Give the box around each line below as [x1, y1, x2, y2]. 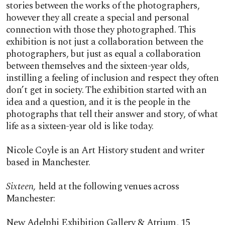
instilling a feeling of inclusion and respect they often [6, 71, 219, 85]
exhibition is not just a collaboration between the [6, 35, 203, 49]
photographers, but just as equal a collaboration [6, 47, 201, 61]
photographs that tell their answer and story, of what [6, 107, 218, 122]
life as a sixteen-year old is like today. [6, 119, 154, 134]
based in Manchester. [6, 155, 90, 170]
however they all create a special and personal [6, 11, 189, 25]
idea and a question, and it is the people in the [6, 95, 190, 109]
